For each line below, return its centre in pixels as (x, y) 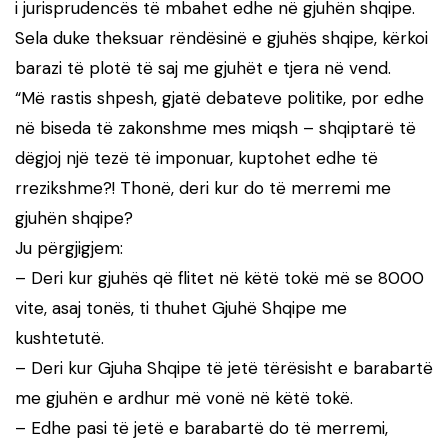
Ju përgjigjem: (69, 247)
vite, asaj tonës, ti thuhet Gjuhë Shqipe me (181, 307)
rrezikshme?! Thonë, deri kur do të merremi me (203, 187)
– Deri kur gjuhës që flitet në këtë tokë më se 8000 (219, 277)
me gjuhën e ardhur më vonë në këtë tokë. (184, 397)
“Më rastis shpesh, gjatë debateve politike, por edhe (219, 97)
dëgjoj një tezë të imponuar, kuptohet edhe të (196, 157)
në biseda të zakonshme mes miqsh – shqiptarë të (215, 127)
